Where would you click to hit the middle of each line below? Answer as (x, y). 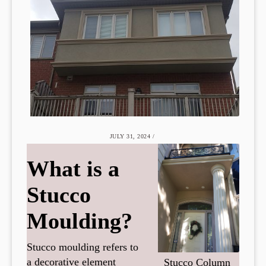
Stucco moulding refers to (83, 247)
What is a (73, 168)
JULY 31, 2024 (130, 136)
